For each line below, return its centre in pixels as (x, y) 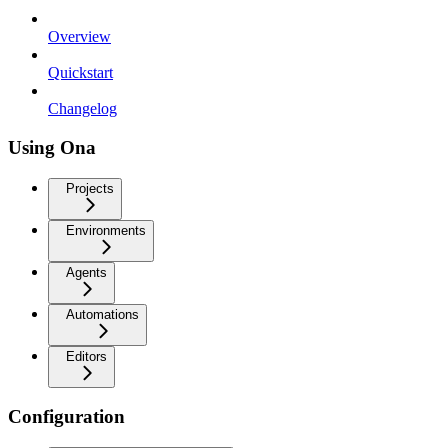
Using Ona (52, 147)
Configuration (66, 417)
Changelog (82, 109)
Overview (79, 37)
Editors (86, 356)
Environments (106, 230)
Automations (102, 314)
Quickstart (80, 73)
